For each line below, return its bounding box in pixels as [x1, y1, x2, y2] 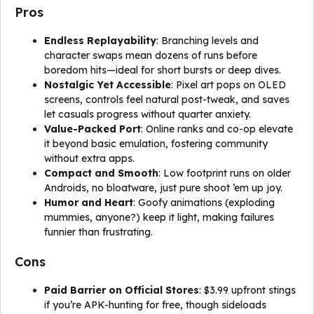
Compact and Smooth [44, 167, 158, 179]
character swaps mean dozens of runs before [44, 49, 257, 62]
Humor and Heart [44, 196, 133, 209]
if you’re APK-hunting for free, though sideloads [44, 299, 266, 311]
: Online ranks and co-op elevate [141, 123, 293, 135]
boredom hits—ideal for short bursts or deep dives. [44, 64, 281, 76]
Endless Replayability [44, 34, 156, 47]
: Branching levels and [156, 34, 259, 47]
